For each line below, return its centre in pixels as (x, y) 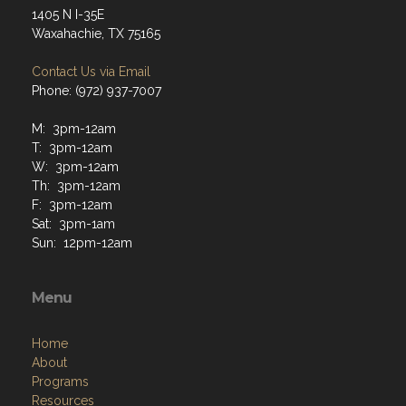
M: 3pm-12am (74, 129)
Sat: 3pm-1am (73, 224)
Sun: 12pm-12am (82, 243)
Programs (60, 382)
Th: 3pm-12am (76, 186)
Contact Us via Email (91, 72)
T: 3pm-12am (72, 148)
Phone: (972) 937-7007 (97, 91)
